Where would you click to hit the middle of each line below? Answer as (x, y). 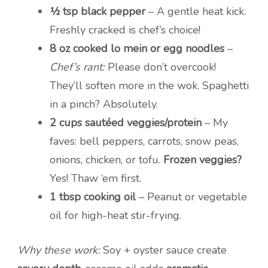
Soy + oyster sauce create (163, 250)
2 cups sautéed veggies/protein (126, 123)
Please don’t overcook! (160, 67)
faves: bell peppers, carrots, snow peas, (144, 141)
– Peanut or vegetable (191, 197)
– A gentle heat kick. (196, 12)
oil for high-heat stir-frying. (115, 216)
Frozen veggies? (202, 160)
